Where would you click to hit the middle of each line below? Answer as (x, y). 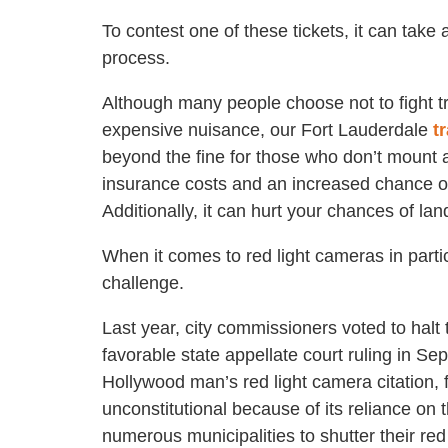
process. (138, 58)
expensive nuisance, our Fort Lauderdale (267, 130)
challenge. (143, 283)
